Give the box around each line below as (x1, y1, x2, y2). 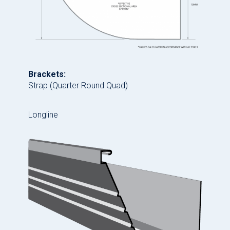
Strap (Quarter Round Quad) (28, 80, 128, 90)
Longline (28, 109, 58, 120)
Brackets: (28, 69, 66, 79)
